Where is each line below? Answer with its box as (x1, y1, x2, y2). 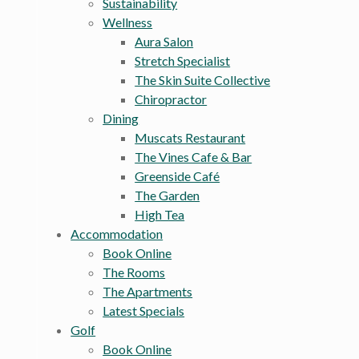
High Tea (135, 207, 185, 223)
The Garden (135, 188, 200, 204)
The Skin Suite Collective (135, 72, 271, 88)
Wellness (103, 14, 153, 30)
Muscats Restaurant (135, 130, 246, 146)
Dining (103, 111, 139, 127)
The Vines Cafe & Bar (135, 149, 252, 165)
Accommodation (71, 226, 163, 242)
